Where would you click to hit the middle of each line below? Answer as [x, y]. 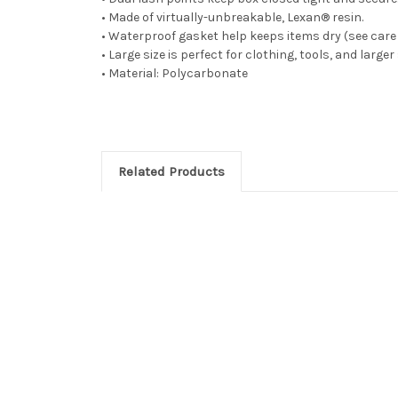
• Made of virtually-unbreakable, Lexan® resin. [232, 17]
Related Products [171, 171]
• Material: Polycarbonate [175, 73]
